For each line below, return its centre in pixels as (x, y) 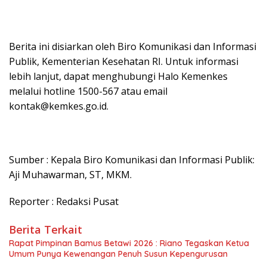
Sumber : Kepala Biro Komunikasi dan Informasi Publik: (132, 160)
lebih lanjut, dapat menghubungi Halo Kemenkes (118, 76)
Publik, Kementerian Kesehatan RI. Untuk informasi (124, 61)
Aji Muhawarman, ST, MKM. (70, 175)
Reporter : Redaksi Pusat (64, 201)
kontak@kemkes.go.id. (59, 106)
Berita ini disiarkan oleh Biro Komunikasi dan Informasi (133, 46)
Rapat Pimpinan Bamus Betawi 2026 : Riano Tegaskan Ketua (129, 243)
